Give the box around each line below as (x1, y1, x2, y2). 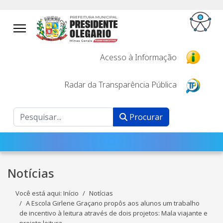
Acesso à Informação (100, 52, 177, 63)
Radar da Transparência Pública (64, 79, 177, 90)
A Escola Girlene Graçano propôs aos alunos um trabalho (26, 199, 200, 208)
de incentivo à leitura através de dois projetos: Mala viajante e (19, 209, 208, 218)
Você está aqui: (15, 189, 63, 198)
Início (63, 189, 79, 198)
